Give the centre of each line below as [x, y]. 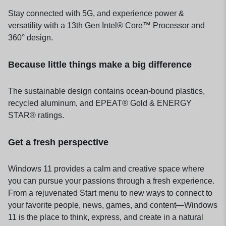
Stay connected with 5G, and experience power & [96, 13]
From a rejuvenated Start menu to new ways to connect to [110, 193]
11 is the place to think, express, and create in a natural [106, 217]
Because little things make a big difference [100, 64]
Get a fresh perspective [58, 142]
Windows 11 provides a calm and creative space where [106, 168]
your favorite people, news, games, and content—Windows [113, 205]
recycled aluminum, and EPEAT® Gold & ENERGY [100, 103]
